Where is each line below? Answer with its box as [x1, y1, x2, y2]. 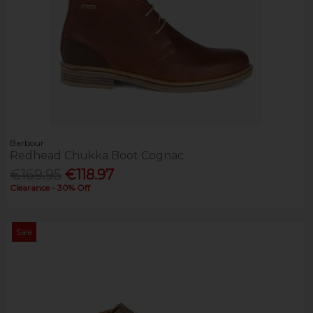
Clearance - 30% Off [10, 182, 91, 194]
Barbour [10, 138, 45, 149]
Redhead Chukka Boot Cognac [10, 149, 184, 163]
